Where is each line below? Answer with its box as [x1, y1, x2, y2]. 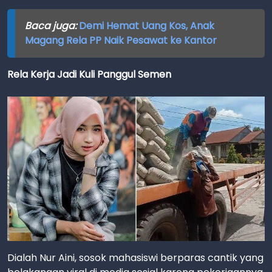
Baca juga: [24, 19, 79, 33]
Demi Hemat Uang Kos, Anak [78, 19, 214, 33]
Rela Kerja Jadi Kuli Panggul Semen [7, 67, 171, 81]
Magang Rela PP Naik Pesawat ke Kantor [24, 33, 217, 47]
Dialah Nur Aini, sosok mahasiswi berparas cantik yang [7, 251, 263, 265]
